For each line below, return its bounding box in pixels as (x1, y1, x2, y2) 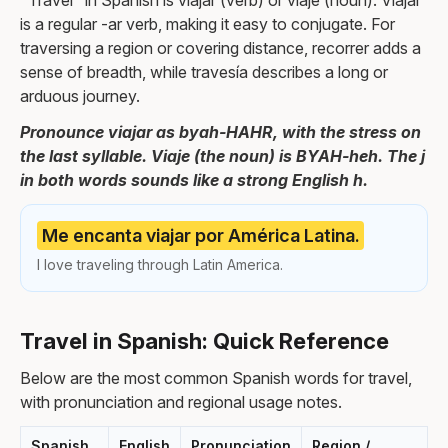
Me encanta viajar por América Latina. (41, 224, 360, 246)
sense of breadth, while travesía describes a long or (20, 62, 388, 82)
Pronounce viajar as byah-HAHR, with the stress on (20, 122, 421, 142)
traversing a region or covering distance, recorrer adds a (20, 38, 421, 58)
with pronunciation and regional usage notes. (20, 391, 342, 412)
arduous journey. (20, 86, 140, 106)
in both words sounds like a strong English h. (20, 170, 368, 190)
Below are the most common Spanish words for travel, (20, 367, 412, 388)
